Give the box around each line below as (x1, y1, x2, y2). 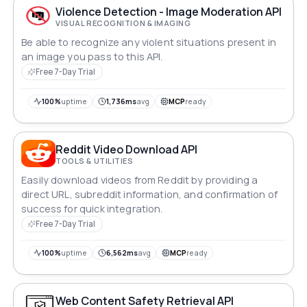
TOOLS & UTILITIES (56, 155, 134, 166)
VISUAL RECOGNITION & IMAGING (56, 17, 191, 28)
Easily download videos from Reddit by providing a (21, 173, 258, 186)
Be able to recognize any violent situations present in (21, 36, 277, 49)
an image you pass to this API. (21, 50, 163, 64)
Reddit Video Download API (56, 141, 198, 157)
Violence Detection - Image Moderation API (56, 3, 282, 19)
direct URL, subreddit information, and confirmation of (21, 188, 278, 201)
